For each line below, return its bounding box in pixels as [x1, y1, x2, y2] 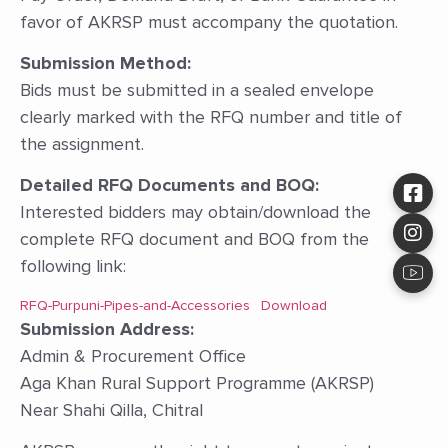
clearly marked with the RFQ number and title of [20, 105, 402, 128]
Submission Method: [20, 51, 191, 74]
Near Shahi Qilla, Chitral [20, 398, 208, 421]
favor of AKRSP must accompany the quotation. [20, 10, 403, 33]
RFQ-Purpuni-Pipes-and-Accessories [20, 296, 250, 314]
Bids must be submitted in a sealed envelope [20, 78, 374, 101]
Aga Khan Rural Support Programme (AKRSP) [20, 371, 379, 394]
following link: [20, 255, 131, 278]
